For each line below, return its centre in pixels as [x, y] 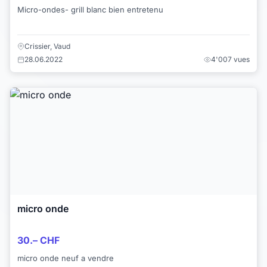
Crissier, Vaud [47, 46]
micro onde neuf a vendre [66, 258]
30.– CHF [38, 240]
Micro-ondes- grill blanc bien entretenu [90, 9]
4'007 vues [230, 59]
